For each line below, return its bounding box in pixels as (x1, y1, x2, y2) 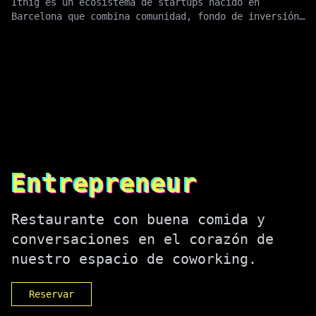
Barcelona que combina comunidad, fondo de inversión (11, 11, 299, 23)
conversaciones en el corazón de (11, 231, 274, 248)
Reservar (29, 288, 74, 300)
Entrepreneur (11, 169, 197, 199)
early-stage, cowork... (11, 25, 135, 37)
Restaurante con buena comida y (11, 211, 265, 229)
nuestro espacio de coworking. (11, 250, 257, 268)
